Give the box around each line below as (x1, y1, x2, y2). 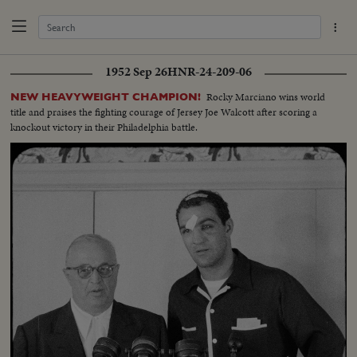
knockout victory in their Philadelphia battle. (10, 119, 198, 135)
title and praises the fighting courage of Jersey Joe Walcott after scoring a (10, 104, 318, 120)
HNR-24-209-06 (167, 62, 252, 80)
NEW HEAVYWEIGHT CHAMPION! (10, 90, 202, 103)
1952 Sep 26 (105, 62, 167, 80)
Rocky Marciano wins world (206, 88, 326, 104)
